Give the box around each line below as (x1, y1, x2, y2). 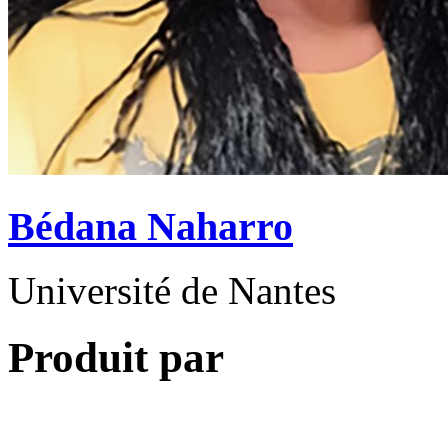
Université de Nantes (8, 269, 336, 313)
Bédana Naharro (8, 203, 293, 249)
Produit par (8, 334, 224, 382)
